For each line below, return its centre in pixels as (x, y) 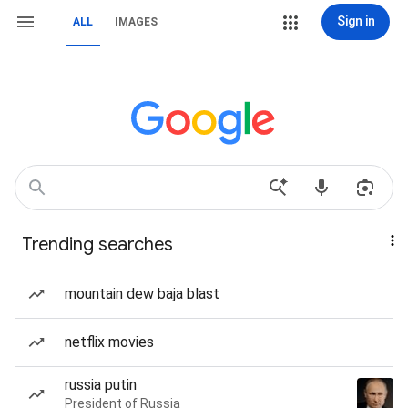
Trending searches (97, 245)
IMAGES (136, 22)
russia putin (101, 385)
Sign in (356, 21)
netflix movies (109, 342)
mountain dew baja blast (142, 294)
